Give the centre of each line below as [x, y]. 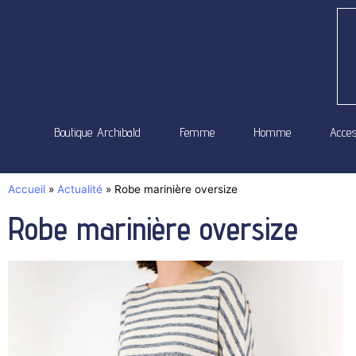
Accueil [27, 189]
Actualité [80, 189]
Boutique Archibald [97, 132]
